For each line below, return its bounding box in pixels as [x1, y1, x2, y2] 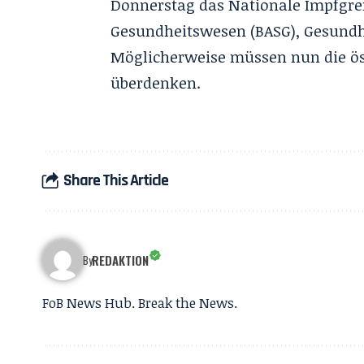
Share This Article [63, 170, 168, 192]
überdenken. [110, 71, 201, 93]
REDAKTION [92, 250, 149, 269]
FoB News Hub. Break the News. [42, 292, 237, 312]
